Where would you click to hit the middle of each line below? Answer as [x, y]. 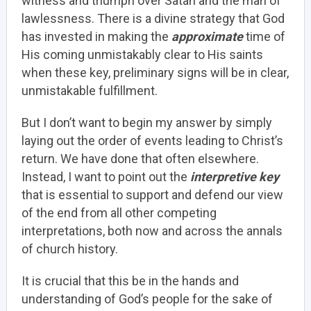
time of [264, 36]
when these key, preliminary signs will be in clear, [155, 72]
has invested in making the [96, 36]
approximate [207, 36]
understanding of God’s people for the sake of [147, 299]
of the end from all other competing [119, 212]
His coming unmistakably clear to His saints [142, 54]
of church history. [70, 249]
